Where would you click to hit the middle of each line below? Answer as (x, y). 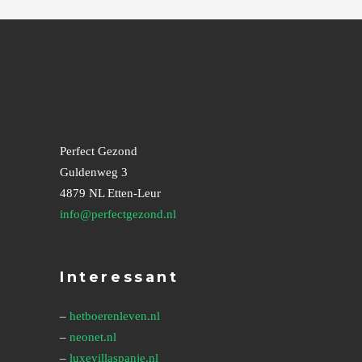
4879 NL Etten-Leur (110, 193)
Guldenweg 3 (94, 172)
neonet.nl (93, 337)
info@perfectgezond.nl (118, 214)
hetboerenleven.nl (115, 316)
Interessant (120, 277)
